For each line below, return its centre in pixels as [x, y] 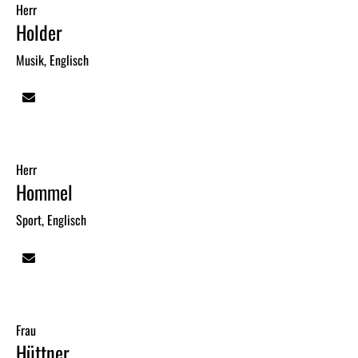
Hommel [44, 192]
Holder [39, 32]
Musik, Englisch [52, 60]
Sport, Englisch [51, 220]
